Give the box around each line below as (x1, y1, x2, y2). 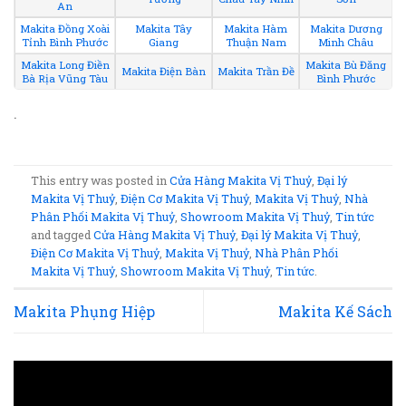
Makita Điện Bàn (121, 64, 206, 79)
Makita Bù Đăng (305, 58, 386, 72)
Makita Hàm (224, 22, 287, 36)
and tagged (31, 227, 94, 243)
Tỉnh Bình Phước (22, 35, 108, 50)
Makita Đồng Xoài (20, 22, 110, 36)
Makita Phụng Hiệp (14, 302, 155, 322)
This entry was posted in (31, 173, 170, 188)
